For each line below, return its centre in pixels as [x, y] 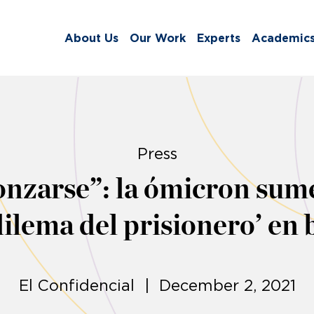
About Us [91, 38]
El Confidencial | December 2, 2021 [157, 286]
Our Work [158, 38]
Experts [219, 38]
